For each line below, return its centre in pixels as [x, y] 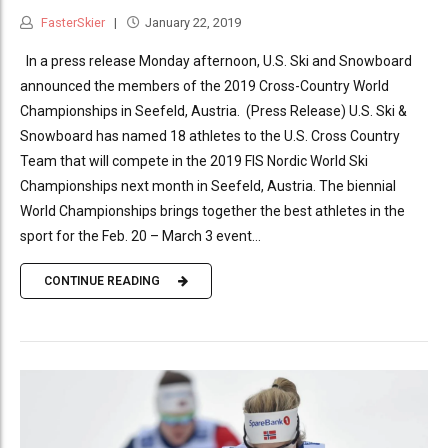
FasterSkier [71, 22]
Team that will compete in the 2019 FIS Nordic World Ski [194, 160]
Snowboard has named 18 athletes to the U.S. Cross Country [210, 135]
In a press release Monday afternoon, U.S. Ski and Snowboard [216, 60]
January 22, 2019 [192, 22]
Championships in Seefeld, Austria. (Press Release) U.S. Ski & [213, 110]
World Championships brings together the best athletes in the [212, 210]
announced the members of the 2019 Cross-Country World [204, 85]
